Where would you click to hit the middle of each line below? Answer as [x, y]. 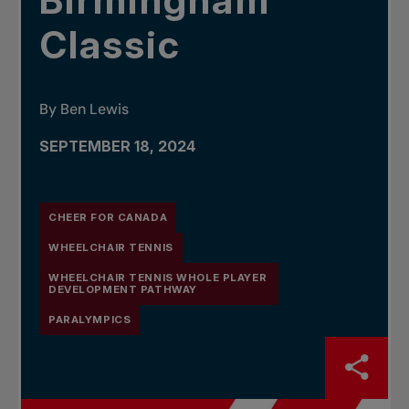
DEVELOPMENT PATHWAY [123, 290]
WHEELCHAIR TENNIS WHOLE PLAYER [158, 278]
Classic [110, 45]
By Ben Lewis [84, 110]
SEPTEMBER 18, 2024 [118, 147]
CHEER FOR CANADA [108, 218]
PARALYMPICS [90, 320]
